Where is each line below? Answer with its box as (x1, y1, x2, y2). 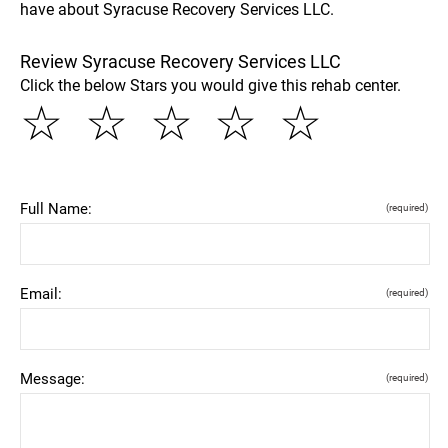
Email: (20, 284, 62, 303)
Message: (20, 369, 85, 388)
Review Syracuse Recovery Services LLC (20, 50, 341, 72)
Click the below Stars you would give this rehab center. (20, 75, 401, 95)
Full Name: (20, 199, 92, 218)
